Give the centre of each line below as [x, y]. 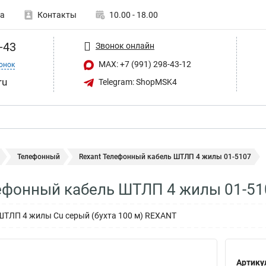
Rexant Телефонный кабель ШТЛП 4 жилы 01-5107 [165, 157]
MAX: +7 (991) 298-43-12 [144, 64]
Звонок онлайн [125, 45]
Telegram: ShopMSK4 [137, 82]
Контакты [57, 15]
